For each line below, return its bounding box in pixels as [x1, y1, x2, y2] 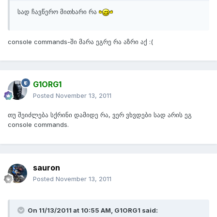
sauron [33, 163, 60, 173]
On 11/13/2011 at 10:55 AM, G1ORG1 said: [26, 206, 158, 215]
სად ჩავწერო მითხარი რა [17, 7, 99, 15]
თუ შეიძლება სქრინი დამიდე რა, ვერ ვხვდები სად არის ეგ [8, 111, 192, 119]
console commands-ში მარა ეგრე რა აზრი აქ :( [8, 37, 153, 46]
